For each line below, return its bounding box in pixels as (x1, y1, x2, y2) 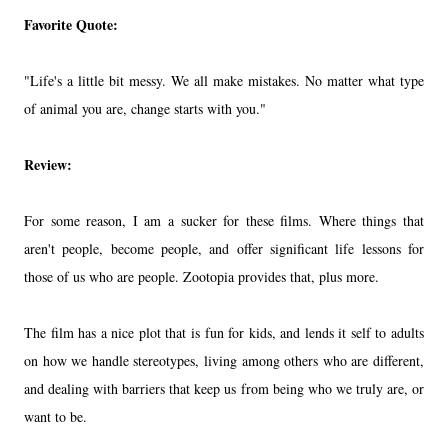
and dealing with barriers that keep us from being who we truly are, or (24, 378, 424, 398)
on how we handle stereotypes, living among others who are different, (24, 350, 424, 370)
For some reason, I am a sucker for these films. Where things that (24, 210, 424, 230)
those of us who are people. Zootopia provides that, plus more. (24, 266, 384, 286)
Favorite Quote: (24, 13, 118, 35)
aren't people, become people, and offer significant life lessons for (24, 238, 424, 258)
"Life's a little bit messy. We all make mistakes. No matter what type (24, 70, 424, 90)
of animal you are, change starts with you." (24, 98, 266, 118)
